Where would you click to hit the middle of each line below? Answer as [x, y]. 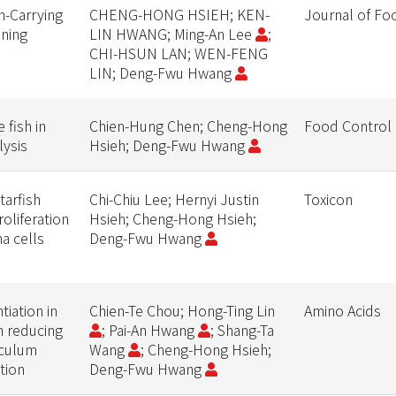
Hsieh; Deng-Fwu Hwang [168, 145]
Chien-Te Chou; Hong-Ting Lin [183, 310]
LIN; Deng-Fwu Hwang [162, 72]
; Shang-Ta [242, 330]
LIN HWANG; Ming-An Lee [172, 34]
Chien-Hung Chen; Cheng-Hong [188, 126]
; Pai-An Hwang [149, 330]
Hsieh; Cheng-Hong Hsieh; [172, 218]
